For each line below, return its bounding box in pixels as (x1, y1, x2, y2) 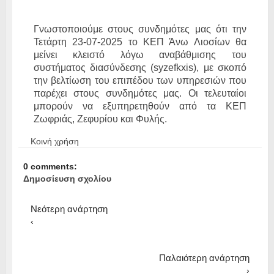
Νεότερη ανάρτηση (30, 203, 108, 214)
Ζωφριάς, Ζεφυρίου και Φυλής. (33, 113, 169, 124)
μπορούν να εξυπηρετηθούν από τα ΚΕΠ (33, 100, 246, 111)
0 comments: (23, 161, 77, 171)
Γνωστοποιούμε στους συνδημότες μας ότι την (33, 23, 246, 34)
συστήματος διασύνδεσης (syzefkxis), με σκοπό (33, 62, 246, 73)
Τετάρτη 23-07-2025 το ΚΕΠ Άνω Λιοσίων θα (33, 36, 246, 47)
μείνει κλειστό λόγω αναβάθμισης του (33, 49, 246, 60)
